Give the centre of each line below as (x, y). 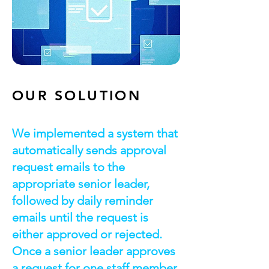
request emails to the (68, 167)
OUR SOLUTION (77, 95)
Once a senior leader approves (94, 251)
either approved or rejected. (87, 234)
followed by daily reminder (83, 201)
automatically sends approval (89, 150)
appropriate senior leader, (81, 184)
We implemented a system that (95, 133)
